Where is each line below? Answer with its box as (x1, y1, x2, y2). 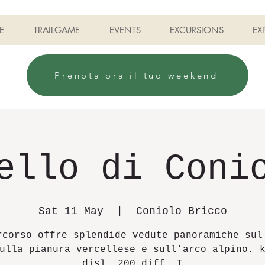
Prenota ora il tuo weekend (54, 70, 218, 81)
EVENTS (109, 24, 141, 35)
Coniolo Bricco (135, 205, 227, 217)
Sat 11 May (38, 205, 104, 217)
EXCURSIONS (170, 24, 224, 35)
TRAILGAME (34, 24, 80, 35)
